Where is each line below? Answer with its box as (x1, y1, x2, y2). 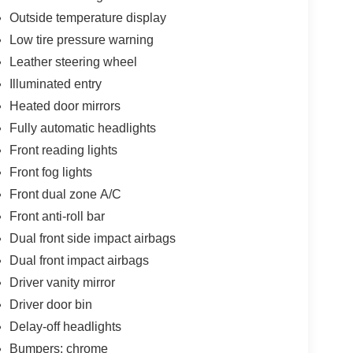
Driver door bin (9, 297, 92, 311)
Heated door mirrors (9, 98, 121, 113)
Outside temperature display (9, 10, 166, 24)
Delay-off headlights (9, 319, 121, 333)
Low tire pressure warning (9, 32, 154, 46)
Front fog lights (9, 165, 92, 179)
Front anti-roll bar (9, 209, 105, 223)
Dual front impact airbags (9, 253, 149, 267)
